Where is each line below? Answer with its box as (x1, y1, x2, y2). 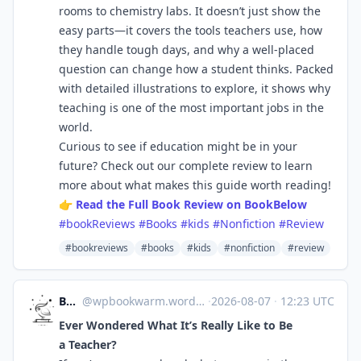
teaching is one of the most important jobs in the (59, 100, 324, 115)
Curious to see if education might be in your (59, 139, 297, 154)
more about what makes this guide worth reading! (59, 177, 331, 193)
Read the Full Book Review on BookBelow (76, 197, 307, 212)
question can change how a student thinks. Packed (59, 61, 334, 77)
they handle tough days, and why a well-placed (59, 42, 314, 57)
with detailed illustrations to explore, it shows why (59, 81, 330, 96)
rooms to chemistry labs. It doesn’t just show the (59, 3, 321, 19)
